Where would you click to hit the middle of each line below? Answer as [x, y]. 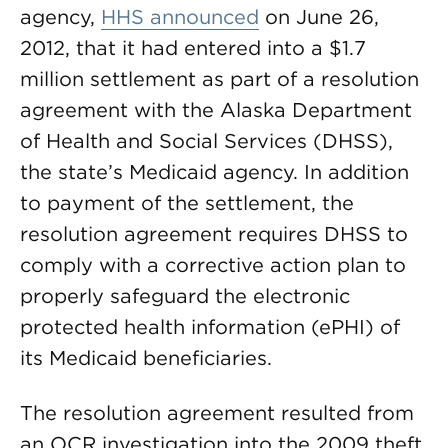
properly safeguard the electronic [185, 296]
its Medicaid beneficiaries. [146, 358]
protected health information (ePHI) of [210, 327]
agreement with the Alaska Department [216, 110]
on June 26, [319, 17]
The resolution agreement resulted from [217, 413]
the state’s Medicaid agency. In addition [214, 172]
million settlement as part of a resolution [219, 79]
